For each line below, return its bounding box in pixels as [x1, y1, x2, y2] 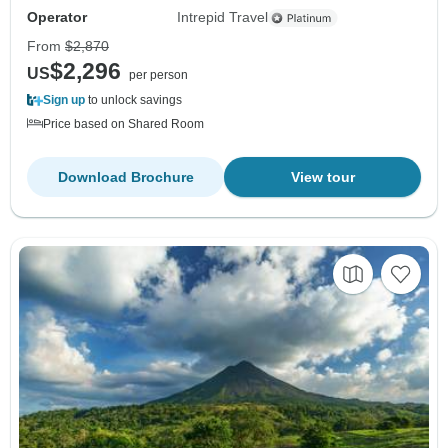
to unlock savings [85, 93, 182, 108]
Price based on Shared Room [43, 117, 204, 132]
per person [129, 68, 188, 83]
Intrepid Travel [177, 9, 269, 26]
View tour [290, 169, 355, 186]
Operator [27, 9, 87, 26]
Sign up [43, 93, 85, 108]
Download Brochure [57, 169, 194, 186]
